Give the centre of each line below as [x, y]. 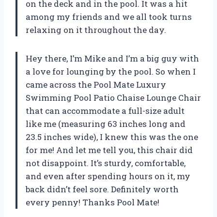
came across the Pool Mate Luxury [96, 84]
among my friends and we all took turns [109, 16]
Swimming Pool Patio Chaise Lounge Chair [113, 97]
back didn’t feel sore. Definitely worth [102, 189]
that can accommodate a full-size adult [105, 110]
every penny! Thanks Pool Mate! [93, 202]
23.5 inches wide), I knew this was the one [112, 137]
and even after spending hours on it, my [108, 176]
